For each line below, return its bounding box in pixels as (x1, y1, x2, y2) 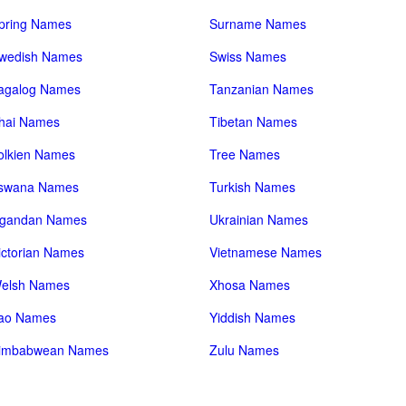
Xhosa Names (209, 275, 291, 294)
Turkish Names (209, 178, 296, 196)
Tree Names (209, 145, 281, 163)
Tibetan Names (209, 112, 298, 130)
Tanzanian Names (209, 80, 314, 98)
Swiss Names (209, 47, 287, 65)
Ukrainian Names (209, 210, 309, 228)
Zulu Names (209, 341, 280, 359)
